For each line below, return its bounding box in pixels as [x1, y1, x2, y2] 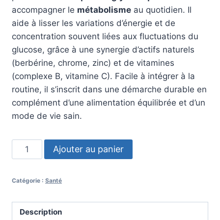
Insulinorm [11, 166, 52, 177]
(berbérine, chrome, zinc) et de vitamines [12, 57, 174, 68]
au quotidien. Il [131, 4, 192, 15]
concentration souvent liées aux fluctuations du [12, 31, 198, 41]
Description [20, 207, 63, 217]
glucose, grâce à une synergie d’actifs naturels [12, 44, 194, 55]
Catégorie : [12, 176, 45, 184]
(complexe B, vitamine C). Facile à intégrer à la [12, 71, 195, 81]
